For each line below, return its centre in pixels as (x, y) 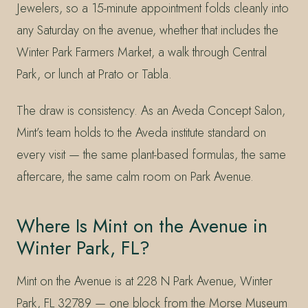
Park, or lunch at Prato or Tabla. (94, 74)
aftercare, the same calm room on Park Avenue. (135, 177)
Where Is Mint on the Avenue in (142, 226)
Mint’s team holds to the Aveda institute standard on (141, 133)
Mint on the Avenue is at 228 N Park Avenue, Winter (144, 282)
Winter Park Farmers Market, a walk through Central (142, 52)
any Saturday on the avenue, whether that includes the (147, 30)
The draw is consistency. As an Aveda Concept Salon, (151, 111)
